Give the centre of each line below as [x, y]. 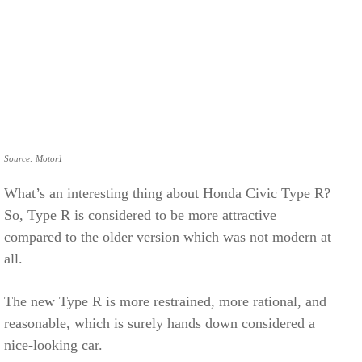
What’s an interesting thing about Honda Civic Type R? [167, 193]
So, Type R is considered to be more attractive [140, 215]
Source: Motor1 [34, 158]
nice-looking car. [53, 345]
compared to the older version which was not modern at [168, 236]
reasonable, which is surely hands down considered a [160, 323]
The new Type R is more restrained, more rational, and [165, 301]
